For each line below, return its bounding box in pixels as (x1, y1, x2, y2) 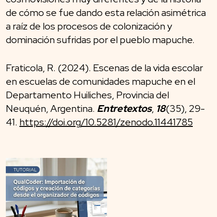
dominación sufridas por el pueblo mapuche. (6, 33, 195, 46)
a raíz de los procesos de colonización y (6, 19, 172, 32)
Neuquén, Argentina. (6, 102, 97, 115)
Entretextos (97, 102, 152, 115)
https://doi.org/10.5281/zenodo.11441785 (19, 115, 193, 128)
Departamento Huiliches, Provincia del (6, 88, 169, 101)
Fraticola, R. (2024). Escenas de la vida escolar (6, 61, 203, 74)
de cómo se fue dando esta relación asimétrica (6, 6, 206, 19)
